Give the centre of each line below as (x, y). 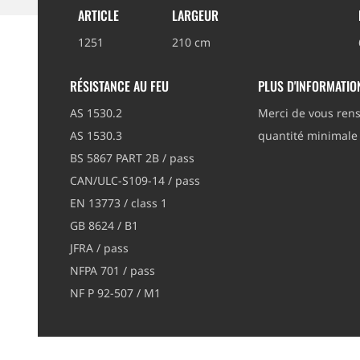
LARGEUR (195, 15)
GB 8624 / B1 (104, 225)
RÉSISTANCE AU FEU (119, 86)
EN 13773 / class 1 (119, 202)
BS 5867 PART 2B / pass (132, 157)
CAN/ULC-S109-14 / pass (135, 180)
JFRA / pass (99, 247)
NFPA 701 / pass (112, 270)
